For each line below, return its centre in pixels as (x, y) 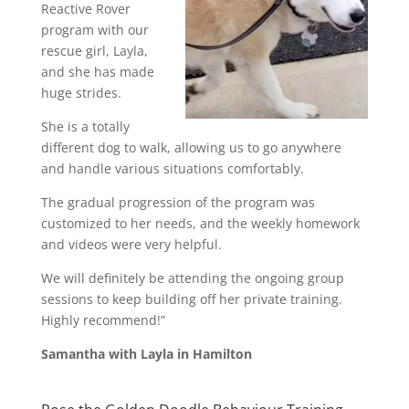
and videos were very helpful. (131, 244)
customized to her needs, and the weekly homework (200, 223)
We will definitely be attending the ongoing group (192, 278)
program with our (94, 29)
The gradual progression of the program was (178, 202)
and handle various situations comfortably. (172, 168)
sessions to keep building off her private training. (191, 299)
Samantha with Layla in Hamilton (146, 353)
